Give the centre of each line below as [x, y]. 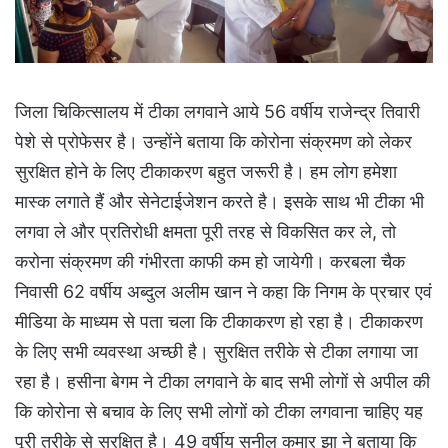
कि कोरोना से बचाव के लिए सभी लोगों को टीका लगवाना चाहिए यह [219, 411]
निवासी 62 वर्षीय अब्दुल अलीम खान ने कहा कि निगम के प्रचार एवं [223, 291]
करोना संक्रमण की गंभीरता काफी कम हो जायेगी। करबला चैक [210, 261]
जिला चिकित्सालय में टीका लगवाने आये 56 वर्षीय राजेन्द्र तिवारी [217, 111]
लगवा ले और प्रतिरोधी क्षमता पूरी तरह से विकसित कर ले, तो [205, 231]
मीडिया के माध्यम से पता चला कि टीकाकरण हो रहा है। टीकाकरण [219, 321]
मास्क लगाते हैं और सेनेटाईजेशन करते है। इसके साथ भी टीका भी [219, 201]
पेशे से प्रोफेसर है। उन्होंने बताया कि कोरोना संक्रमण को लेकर [213, 141]
